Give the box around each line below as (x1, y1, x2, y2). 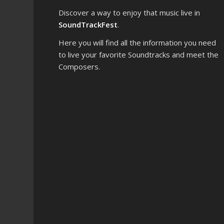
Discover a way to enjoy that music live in (58, 7, 200, 17)
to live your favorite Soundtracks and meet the (58, 49, 219, 60)
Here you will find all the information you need (58, 37, 216, 48)
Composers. (58, 61, 100, 72)
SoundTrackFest (58, 19, 118, 29)
